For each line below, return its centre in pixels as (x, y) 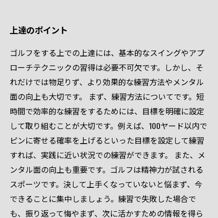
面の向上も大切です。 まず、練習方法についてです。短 (107, 96)
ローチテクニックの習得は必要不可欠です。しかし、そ (107, 67)
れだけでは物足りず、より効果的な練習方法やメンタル (107, 82)
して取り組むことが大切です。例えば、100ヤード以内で (109, 126)
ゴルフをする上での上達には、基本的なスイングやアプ (107, 53)
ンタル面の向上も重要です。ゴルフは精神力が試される (107, 169)
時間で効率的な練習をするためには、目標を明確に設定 (107, 111)
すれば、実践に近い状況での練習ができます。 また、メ (108, 155)
